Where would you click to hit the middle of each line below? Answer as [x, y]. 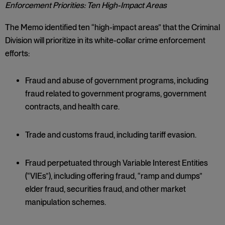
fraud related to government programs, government [116, 94]
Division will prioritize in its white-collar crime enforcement [105, 40]
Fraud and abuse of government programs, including [117, 81]
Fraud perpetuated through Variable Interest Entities [117, 163]
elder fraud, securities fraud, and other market [105, 189]
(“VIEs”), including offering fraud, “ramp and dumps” [114, 176]
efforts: [17, 53]
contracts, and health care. [72, 107]
